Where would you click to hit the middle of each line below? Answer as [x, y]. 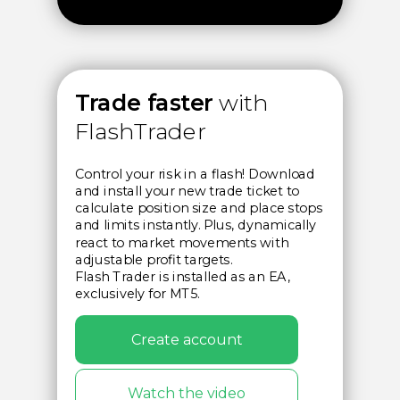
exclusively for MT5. [137, 294]
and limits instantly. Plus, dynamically [196, 225]
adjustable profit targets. [154, 260]
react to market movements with [182, 243]
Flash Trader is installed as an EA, [183, 277]
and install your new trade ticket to [187, 191]
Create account [187, 339]
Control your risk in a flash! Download [195, 174]
